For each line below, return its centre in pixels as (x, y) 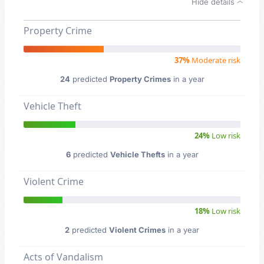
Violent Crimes (137, 230)
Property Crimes (140, 79)
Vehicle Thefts (137, 154)
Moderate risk (215, 60)
